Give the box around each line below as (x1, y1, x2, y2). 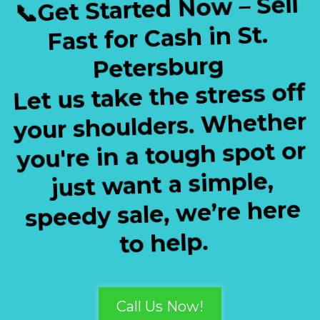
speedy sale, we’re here (21, 199, 298, 229)
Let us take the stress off (14, 82, 307, 111)
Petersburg (94, 53, 226, 81)
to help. (115, 229, 204, 257)
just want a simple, (49, 170, 271, 199)
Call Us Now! (116, 297, 204, 315)
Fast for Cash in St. (49, 24, 271, 53)
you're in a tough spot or (15, 141, 305, 170)
